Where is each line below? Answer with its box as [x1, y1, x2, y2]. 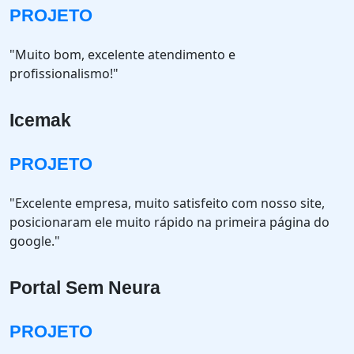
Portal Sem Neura [9, 277, 160, 298]
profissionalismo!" [9, 65, 119, 82]
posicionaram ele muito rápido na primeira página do [9, 213, 330, 231]
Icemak [9, 110, 71, 130]
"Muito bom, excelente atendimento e [9, 46, 235, 63]
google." [9, 232, 60, 250]
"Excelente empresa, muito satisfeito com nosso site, [9, 194, 325, 212]
